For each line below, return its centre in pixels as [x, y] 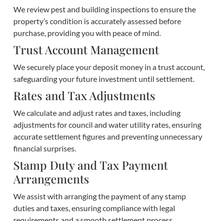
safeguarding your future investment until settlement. [104, 78]
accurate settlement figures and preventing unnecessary [108, 136]
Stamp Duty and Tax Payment [90, 165]
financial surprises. [44, 148]
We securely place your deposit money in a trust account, [109, 67]
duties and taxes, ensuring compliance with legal [94, 208]
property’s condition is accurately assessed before [97, 21]
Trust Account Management [86, 49]
